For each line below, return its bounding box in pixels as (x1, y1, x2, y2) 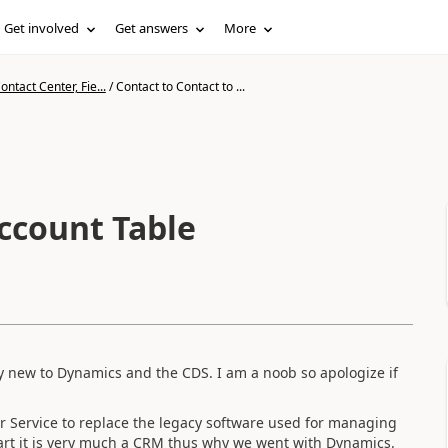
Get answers (115, 19, 189, 37)
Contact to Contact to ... (115, 78, 245, 95)
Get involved (4, 19, 80, 37)
